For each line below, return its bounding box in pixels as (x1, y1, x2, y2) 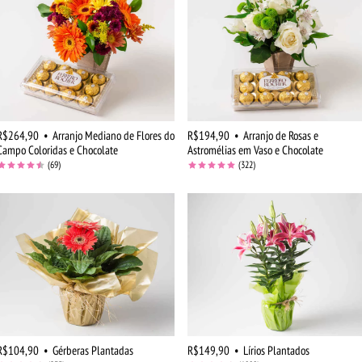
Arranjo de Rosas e (243, 127, 318, 143)
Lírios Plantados (243, 343, 309, 359)
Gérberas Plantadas (53, 343, 133, 359)
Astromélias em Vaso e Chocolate (187, 141, 323, 158)
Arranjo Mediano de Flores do (53, 127, 175, 143)
